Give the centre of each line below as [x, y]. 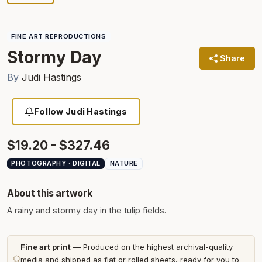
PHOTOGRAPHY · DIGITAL [56, 163]
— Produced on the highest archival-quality [152, 247]
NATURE [124, 163]
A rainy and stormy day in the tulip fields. [87, 211]
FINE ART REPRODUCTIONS [59, 36]
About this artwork [50, 193]
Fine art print [46, 247]
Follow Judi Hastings [81, 111]
